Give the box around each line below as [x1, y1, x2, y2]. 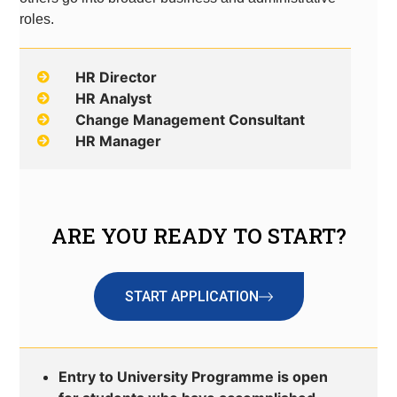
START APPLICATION [124, 288, 259, 306]
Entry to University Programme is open [58, 368, 329, 386]
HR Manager [74, 132, 161, 151]
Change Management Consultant [74, 111, 305, 129]
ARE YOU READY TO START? [51, 222, 346, 251]
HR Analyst [74, 90, 152, 108]
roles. [19, 12, 55, 27]
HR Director [74, 68, 157, 87]
